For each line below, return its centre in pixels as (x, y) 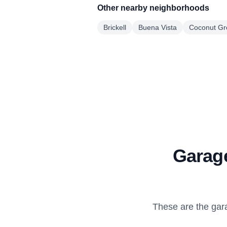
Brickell (115, 27)
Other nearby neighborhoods (153, 8)
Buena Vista (158, 27)
